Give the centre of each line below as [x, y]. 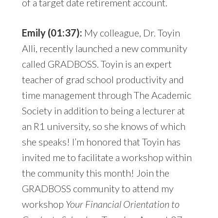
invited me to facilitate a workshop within [107, 157]
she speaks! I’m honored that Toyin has [101, 142]
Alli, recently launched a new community [104, 48]
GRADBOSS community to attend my [98, 189]
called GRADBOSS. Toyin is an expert [97, 64]
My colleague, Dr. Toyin [131, 33]
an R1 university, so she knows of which [103, 126]
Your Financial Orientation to [122, 204]
